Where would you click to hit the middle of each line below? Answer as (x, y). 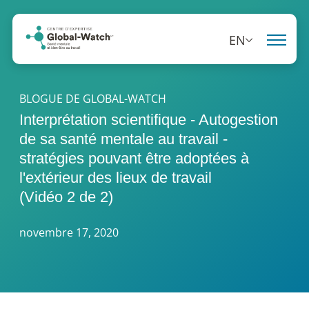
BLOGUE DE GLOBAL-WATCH (93, 99)
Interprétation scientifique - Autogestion (149, 120)
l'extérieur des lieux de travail (116, 178)
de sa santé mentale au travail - (123, 139)
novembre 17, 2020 (69, 233)
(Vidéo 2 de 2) (66, 197)
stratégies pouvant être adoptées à (134, 158)
